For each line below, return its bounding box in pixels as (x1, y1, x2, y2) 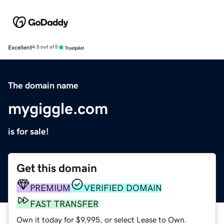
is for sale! (8, 126, 49, 136)
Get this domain (16, 162, 97, 174)
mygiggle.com (8, 100, 108, 116)
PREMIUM (30, 183, 70, 192)
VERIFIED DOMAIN (84, 183, 162, 192)
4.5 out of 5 (32, 44, 58, 50)
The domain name (8, 80, 78, 90)
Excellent (8, 44, 32, 50)
